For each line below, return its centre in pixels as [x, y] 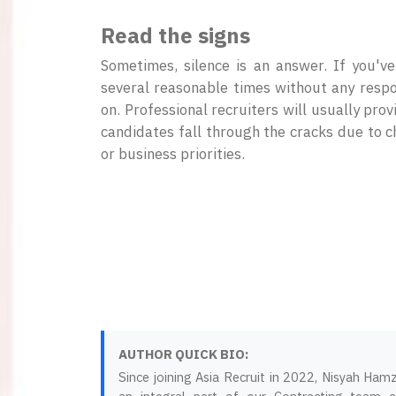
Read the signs [175, 36]
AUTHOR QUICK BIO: [183, 354]
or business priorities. [173, 154]
